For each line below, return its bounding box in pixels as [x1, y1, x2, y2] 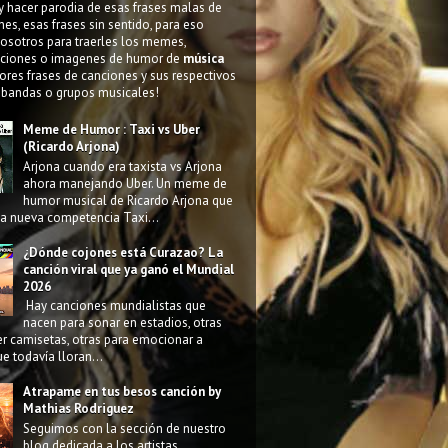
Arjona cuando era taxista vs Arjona [23, 157, 223, 175]
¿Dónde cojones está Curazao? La [23, 243, 224, 261]
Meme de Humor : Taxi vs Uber [23, 121, 201, 138]
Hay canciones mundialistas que [23, 297, 207, 315]
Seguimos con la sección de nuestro [23, 419, 227, 437]
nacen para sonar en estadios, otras [23, 314, 223, 332]
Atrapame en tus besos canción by [23, 383, 222, 401]
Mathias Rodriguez [23, 400, 135, 418]
